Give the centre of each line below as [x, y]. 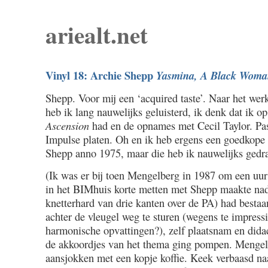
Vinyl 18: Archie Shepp [101, 75]
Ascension [67, 126]
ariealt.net [97, 34]
